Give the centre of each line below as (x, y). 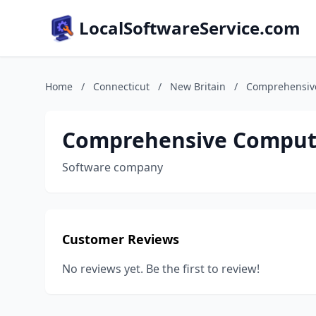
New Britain (198, 86)
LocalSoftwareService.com (190, 28)
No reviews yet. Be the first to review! (161, 269)
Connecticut (121, 86)
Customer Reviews (121, 239)
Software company (113, 167)
